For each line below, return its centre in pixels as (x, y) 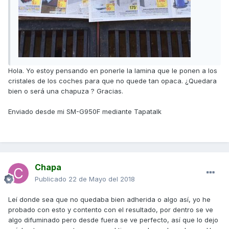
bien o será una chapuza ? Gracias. (66, 91)
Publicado (52, 179)
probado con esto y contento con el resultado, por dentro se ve (111, 210)
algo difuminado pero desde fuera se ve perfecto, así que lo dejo (113, 220)
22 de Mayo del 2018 (102, 179)
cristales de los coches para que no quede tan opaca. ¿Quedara (112, 81)
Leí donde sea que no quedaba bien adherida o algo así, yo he (109, 200)
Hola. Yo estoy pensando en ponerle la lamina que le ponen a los (113, 70)
